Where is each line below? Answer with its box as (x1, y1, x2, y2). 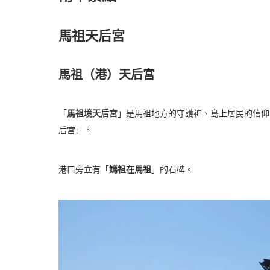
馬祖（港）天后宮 (58, 67, 155, 82)
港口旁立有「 (58, 163, 109, 175)
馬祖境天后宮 (67, 107, 118, 119)
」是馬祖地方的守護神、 (118, 107, 210, 119)
